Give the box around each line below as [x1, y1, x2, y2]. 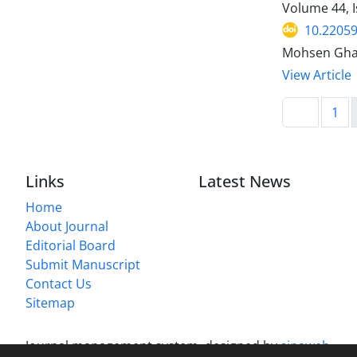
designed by [205, 337, 280, 355]
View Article [282, 66, 351, 84]
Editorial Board [25, 237, 116, 255]
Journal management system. [25, 337, 205, 355]
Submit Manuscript [25, 256, 140, 274]
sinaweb [280, 337, 330, 355]
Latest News [198, 171, 292, 193]
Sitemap [25, 294, 75, 312]
